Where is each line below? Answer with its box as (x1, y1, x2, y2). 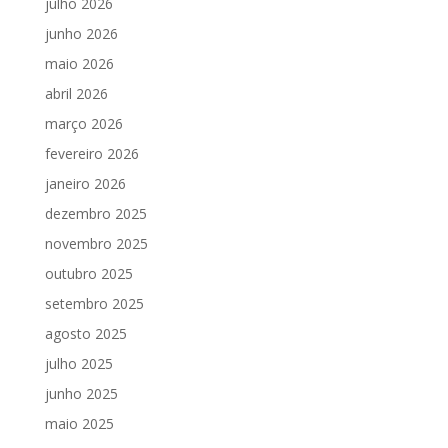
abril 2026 (44, 83, 108, 103)
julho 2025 (44, 353, 113, 373)
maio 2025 (44, 413, 114, 433)
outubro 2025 (44, 263, 133, 283)
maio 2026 (44, 53, 114, 73)
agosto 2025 (44, 323, 127, 343)
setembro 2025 (44, 293, 144, 313)
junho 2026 (44, 23, 118, 43)
